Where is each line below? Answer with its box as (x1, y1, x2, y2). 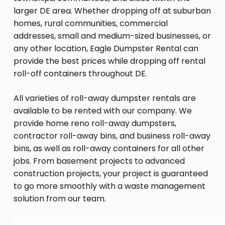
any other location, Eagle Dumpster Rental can (13, 42, 198, 54)
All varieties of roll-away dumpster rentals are (13, 92, 196, 104)
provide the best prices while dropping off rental (13, 55, 205, 67)
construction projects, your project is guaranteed (13, 167, 208, 179)
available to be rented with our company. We (13, 104, 192, 117)
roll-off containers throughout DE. (13, 67, 147, 79)
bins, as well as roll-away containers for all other (13, 142, 204, 154)
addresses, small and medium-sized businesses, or (13, 30, 211, 42)
